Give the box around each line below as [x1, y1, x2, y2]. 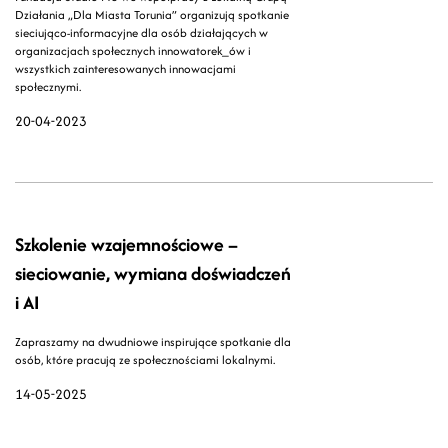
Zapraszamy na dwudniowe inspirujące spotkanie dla [15, 333, 291, 351]
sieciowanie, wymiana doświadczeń [15, 260, 291, 288]
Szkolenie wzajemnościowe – [15, 231, 238, 259]
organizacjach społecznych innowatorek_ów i [15, 42, 251, 60]
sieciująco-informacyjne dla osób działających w [15, 24, 268, 42]
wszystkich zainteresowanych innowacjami [15, 60, 236, 78]
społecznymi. [15, 78, 81, 96]
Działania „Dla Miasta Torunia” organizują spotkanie [15, 6, 289, 24]
